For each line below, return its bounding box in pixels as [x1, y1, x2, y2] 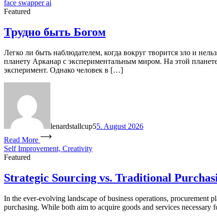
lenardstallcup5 [50, 122, 96, 131]
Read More [4, 136, 38, 144]
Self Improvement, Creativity [4, 144, 93, 153]
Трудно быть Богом [4, 26, 106, 39]
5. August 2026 [96, 122, 143, 131]
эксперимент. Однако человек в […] [4, 66, 123, 75]
